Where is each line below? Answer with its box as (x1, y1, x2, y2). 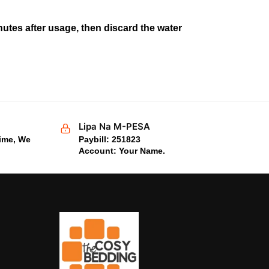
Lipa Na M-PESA (78, 121, 150, 133)
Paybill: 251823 (78, 134, 141, 145)
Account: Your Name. (78, 146, 165, 156)
